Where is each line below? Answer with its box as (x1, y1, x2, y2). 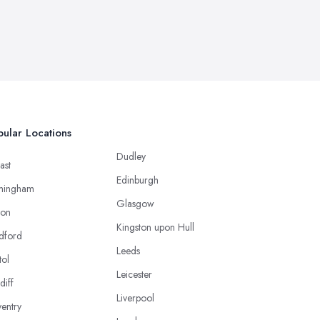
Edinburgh (116, 173, 159, 188)
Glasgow (116, 196, 154, 211)
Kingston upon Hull (116, 220, 194, 235)
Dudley (116, 149, 146, 164)
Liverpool (116, 291, 154, 306)
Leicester (116, 267, 152, 282)
